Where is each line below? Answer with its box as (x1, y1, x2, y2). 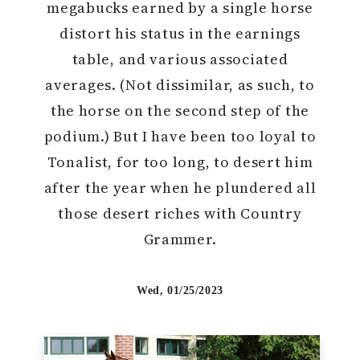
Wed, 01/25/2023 (137, 284, 223, 297)
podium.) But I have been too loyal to (43, 125, 317, 146)
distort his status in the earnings (59, 22, 301, 43)
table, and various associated (72, 48, 288, 69)
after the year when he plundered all (43, 177, 317, 198)
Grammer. (143, 228, 217, 249)
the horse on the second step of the (50, 100, 310, 121)
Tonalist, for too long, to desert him (47, 151, 313, 172)
